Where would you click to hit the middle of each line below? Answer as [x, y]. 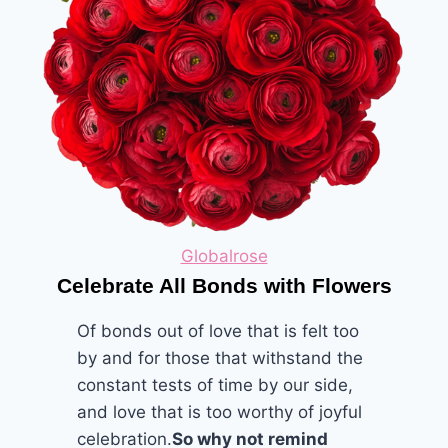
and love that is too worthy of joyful [220, 411]
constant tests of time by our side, [215, 384]
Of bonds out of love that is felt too [218, 330]
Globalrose [224, 255]
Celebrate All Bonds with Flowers [224, 285]
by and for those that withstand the [220, 357]
